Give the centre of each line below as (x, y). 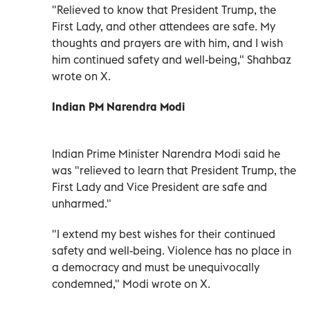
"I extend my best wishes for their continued (164, 234)
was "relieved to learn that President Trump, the (174, 170)
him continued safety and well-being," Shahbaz (172, 59)
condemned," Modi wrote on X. (131, 283)
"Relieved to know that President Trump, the (164, 9)
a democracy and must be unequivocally (156, 267)
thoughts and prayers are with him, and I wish (167, 43)
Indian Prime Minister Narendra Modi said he (166, 153)
